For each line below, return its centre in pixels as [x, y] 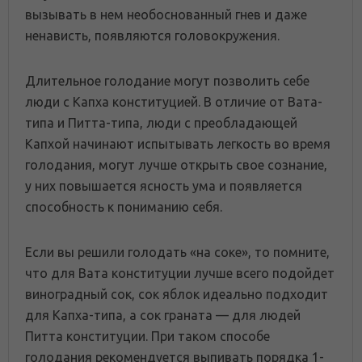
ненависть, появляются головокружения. [152, 35]
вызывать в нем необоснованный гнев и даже [166, 14]
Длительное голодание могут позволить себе [167, 80]
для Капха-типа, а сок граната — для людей [163, 315]
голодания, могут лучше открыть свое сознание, [176, 164]
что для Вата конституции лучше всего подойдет [180, 273]
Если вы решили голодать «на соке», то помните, [177, 252]
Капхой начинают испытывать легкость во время [178, 143]
